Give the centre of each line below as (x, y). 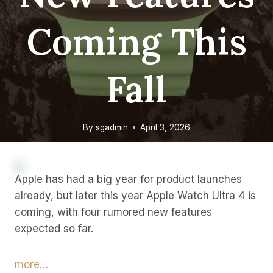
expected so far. (54, 229)
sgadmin (112, 127)
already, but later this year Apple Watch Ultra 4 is (135, 196)
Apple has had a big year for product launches (128, 179)
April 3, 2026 (165, 127)
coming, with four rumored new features (113, 212)
